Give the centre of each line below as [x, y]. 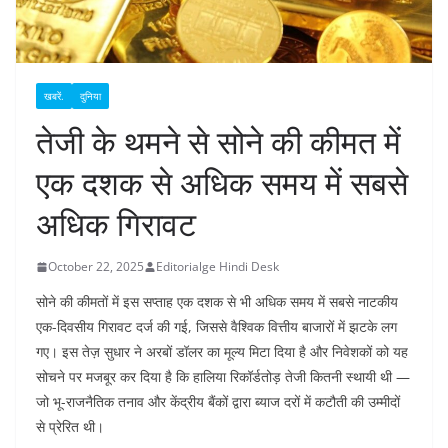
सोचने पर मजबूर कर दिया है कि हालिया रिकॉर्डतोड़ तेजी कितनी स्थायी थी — [223, 377]
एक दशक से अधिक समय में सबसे [222, 183]
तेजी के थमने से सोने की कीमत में [218, 142]
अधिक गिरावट [116, 224]
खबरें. [54, 96]
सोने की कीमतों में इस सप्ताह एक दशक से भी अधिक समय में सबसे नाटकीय [217, 302]
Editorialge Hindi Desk [217, 267]
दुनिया [90, 96]
